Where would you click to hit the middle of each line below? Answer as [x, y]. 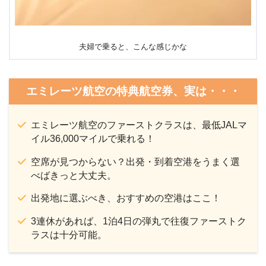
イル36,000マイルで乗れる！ [93, 139]
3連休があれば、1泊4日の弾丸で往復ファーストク [138, 221]
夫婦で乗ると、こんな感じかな [133, 46]
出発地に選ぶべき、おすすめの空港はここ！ [126, 198]
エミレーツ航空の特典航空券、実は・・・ [133, 91]
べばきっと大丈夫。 [73, 175]
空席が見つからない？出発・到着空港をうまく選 [135, 161]
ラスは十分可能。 [69, 235]
